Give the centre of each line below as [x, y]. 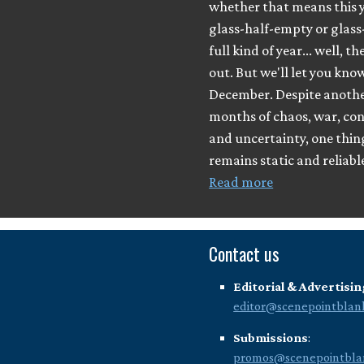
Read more [241, 182]
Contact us [245, 253]
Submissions [271, 337]
